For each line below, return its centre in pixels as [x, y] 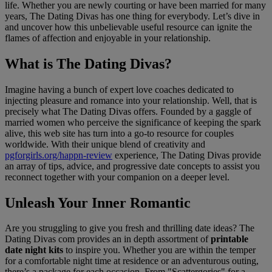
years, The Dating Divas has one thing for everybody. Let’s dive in [132, 16]
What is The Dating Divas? [88, 63]
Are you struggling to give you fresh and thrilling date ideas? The [130, 228]
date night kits [34, 250]
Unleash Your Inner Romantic [98, 202]
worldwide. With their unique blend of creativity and [105, 144]
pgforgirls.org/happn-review [59, 155]
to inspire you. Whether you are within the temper [159, 250]
